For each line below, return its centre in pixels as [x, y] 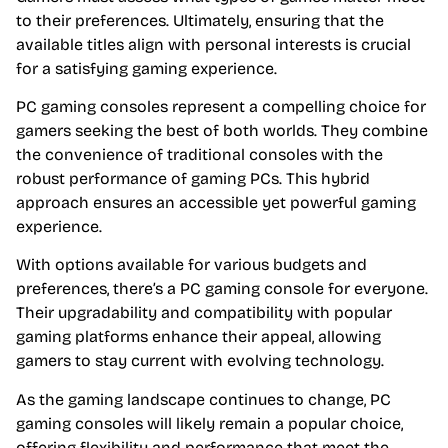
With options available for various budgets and [191, 265]
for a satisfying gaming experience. [146, 68]
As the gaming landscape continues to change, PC [203, 399]
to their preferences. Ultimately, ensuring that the [200, 20]
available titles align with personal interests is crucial [213, 44]
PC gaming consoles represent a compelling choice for [221, 106]
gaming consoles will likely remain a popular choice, [209, 423]
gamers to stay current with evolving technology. [200, 361]
